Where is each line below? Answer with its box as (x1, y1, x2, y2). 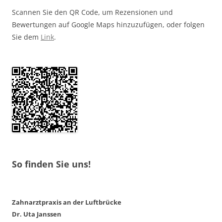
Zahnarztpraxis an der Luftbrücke (12, 198, 123, 207)
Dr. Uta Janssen (12, 210, 61, 219)
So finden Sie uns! (12, 158, 91, 170)
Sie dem (12, 32, 41, 42)
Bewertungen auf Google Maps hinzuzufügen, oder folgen (12, 20, 205, 29)
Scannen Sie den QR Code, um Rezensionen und (12, 7, 173, 17)
